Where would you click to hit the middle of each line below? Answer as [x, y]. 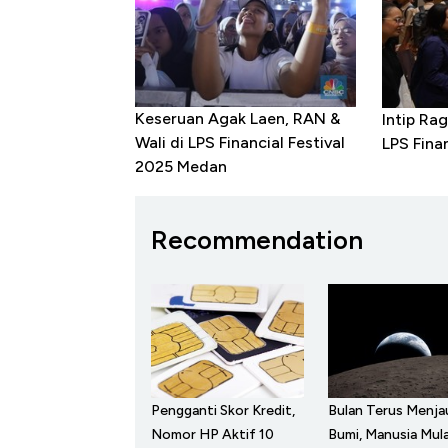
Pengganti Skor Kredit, [223, 411]
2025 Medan [181, 167]
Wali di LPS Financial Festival [240, 143]
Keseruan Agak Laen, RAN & [237, 119]
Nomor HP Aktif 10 [212, 435]
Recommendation [257, 239]
